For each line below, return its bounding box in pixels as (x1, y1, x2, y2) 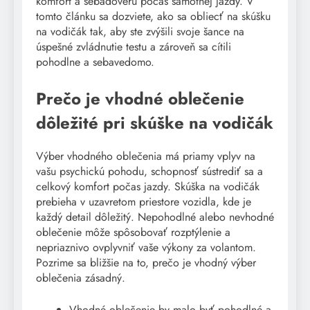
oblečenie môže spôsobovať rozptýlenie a (36, 224, 230, 240)
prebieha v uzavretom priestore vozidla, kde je (36, 193, 251, 210)
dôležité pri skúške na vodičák (36, 110, 273, 135)
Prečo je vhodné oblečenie (36, 86, 244, 111)
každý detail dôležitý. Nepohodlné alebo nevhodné (36, 208, 274, 225)
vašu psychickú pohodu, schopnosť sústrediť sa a (36, 163, 263, 179)
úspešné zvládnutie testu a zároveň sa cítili (36, 38, 231, 55)
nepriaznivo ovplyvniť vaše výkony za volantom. (36, 239, 256, 255)
